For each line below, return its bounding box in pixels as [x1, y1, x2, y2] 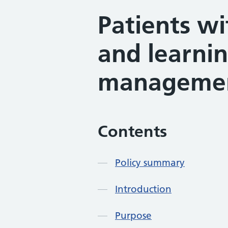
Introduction [115, 183, 172, 195]
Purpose [115, 210, 152, 222]
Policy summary [115, 157, 185, 169]
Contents [98, 122, 167, 141]
